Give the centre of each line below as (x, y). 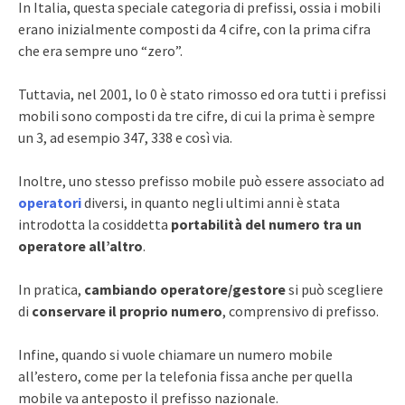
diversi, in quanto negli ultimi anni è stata (211, 202)
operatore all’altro (80, 245)
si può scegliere (334, 289)
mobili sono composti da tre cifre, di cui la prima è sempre (197, 115)
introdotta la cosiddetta (94, 224)
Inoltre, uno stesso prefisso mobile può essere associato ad (201, 180)
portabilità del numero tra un (266, 224)
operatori (50, 202)
